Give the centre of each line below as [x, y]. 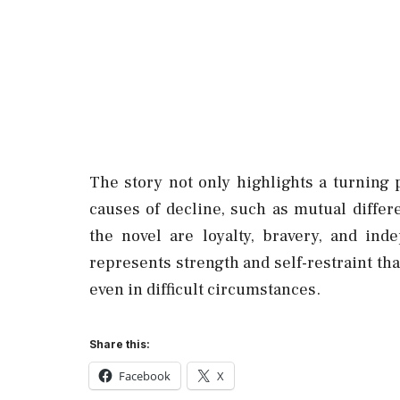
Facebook [145, 376]
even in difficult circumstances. [205, 289]
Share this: [120, 344]
